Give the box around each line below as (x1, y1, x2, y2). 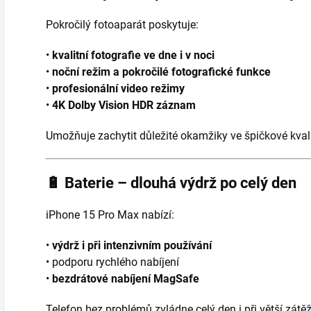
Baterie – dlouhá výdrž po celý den (65, 174, 296, 192)
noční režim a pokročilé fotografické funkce (52, 65, 271, 78)
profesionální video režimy (52, 81, 185, 95)
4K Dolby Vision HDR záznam (52, 98, 196, 112)
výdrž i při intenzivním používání (52, 238, 212, 252)
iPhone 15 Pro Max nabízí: (46, 208, 174, 221)
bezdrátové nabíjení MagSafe (52, 271, 199, 285)
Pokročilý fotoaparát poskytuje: (46, 17, 199, 31)
